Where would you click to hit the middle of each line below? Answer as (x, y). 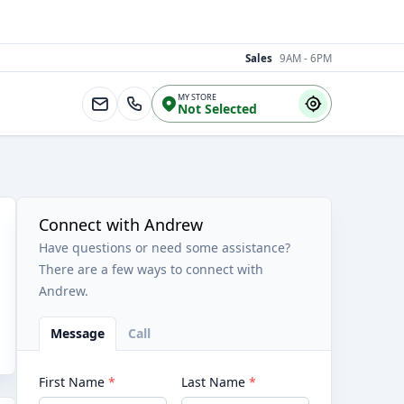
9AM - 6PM (306, 58)
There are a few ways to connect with (151, 269)
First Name (73, 382)
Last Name (215, 382)
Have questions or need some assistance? (165, 248)
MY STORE (197, 97)
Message (78, 333)
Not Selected (217, 109)
